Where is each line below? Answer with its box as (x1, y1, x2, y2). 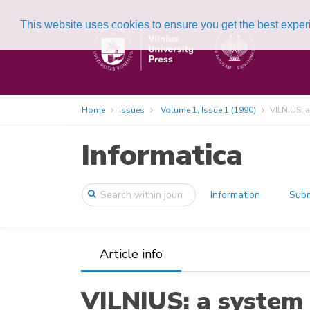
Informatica (81, 136, 243, 175)
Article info (100, 246, 163, 262)
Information (210, 188, 261, 201)
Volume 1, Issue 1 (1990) (161, 104, 256, 116)
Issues (119, 104, 145, 116)
